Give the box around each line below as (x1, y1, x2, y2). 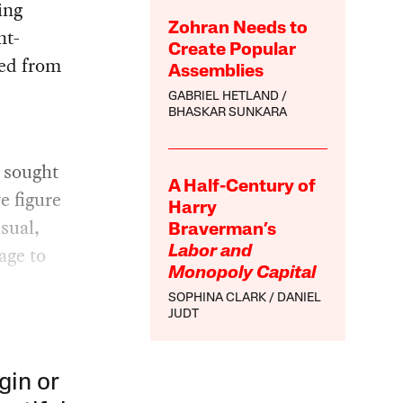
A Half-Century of (168, 177, 317, 196)
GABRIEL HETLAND (168, 89, 280, 103)
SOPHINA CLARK (168, 291, 267, 305)
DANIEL (277, 291, 322, 305)
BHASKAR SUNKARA (168, 105, 288, 120)
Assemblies (168, 62, 264, 81)
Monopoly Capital (168, 264, 317, 282)
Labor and (168, 242, 253, 261)
